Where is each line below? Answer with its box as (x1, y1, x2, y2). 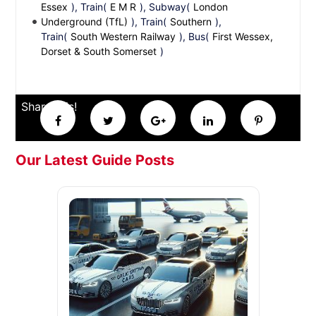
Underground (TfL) (41, 16, 128, 28)
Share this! (21, 99, 78, 114)
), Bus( (179, 30, 209, 42)
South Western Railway (71, 30, 176, 42)
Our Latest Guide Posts (16, 152, 175, 169)
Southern (170, 16, 212, 28)
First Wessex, (212, 30, 274, 42)
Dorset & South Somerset (41, 45, 157, 57)
